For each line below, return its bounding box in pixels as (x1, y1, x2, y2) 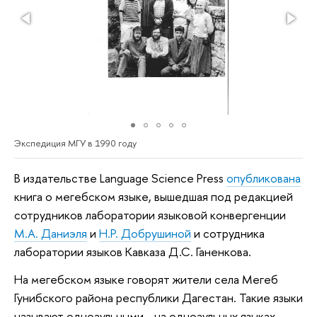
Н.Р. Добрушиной (99, 224, 191, 241)
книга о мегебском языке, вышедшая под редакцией (14, 188, 293, 204)
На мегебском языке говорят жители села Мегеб (14, 271, 278, 288)
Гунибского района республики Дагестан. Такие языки (14, 289, 303, 306)
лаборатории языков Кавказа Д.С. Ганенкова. (14, 243, 254, 260)
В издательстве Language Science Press (14, 169, 226, 186)
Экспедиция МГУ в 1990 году (14, 137, 137, 150)
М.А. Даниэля (14, 224, 87, 241)
